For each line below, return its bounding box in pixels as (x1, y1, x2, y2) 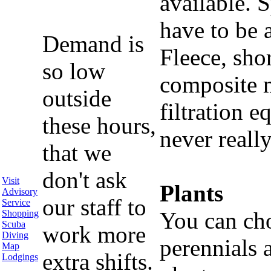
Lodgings (2, 252, 38, 262)
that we (42, 140, 111, 166)
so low (42, 58, 105, 84)
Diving (2, 230, 28, 240)
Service (2, 197, 30, 207)
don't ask (42, 167, 127, 193)
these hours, (42, 113, 156, 139)
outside (42, 85, 111, 111)
